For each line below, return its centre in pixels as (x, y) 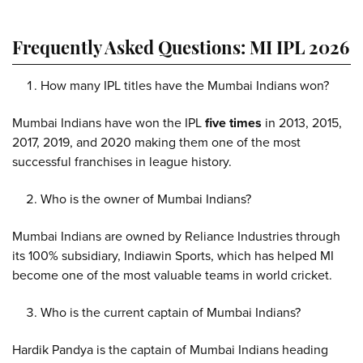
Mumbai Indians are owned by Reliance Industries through (176, 236)
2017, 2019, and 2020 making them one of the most (156, 142)
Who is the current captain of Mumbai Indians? (171, 312)
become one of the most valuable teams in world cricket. (172, 275)
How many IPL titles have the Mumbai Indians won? (185, 85)
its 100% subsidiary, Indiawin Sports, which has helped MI (173, 256)
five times (233, 123)
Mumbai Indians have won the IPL (109, 123)
